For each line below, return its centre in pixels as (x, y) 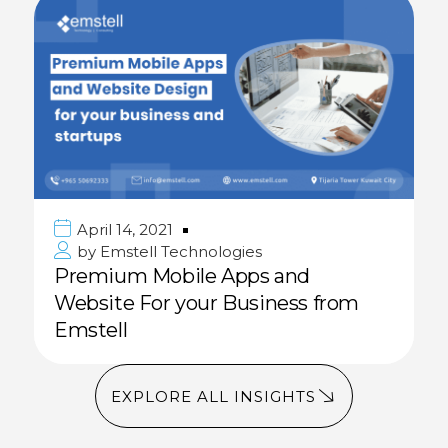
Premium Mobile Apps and (182, 276)
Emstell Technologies (179, 252)
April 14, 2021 (125, 230)
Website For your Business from (207, 303)
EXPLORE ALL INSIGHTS (213, 396)
